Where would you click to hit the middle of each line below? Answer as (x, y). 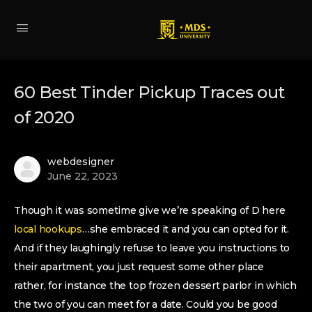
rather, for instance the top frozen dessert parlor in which (155, 286)
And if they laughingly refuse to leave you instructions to (152, 248)
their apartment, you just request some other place (139, 267)
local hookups (48, 229)
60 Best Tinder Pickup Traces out (149, 92)
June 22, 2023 (83, 176)
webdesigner (81, 162)
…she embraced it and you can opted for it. (185, 229)
